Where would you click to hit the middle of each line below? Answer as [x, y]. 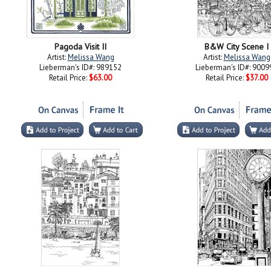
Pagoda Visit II [80, 47]
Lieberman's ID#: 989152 [80, 67]
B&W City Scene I [237, 47]
